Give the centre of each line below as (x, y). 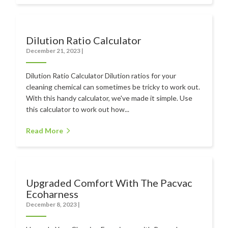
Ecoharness (52, 194)
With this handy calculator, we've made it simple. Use (109, 98)
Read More (45, 130)
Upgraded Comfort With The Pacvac (109, 182)
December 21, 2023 (54, 50)
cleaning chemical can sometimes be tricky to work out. (113, 87)
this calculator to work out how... (78, 109)
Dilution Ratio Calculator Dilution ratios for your (101, 75)
